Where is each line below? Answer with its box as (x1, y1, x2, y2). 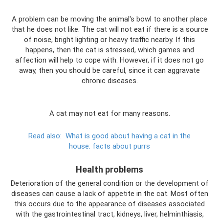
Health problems (76, 164, 143, 175)
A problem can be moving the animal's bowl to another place (12, 15, 207, 23)
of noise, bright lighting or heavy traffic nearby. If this (24, 35, 195, 44)
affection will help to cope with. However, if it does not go (15, 56, 204, 65)
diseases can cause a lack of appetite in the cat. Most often (11, 189, 208, 198)
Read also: (28, 131, 62, 140)
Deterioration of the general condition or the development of (10, 179, 209, 188)
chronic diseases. (81, 76, 138, 85)
